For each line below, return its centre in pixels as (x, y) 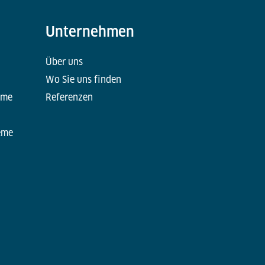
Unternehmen (90, 32)
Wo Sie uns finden (83, 80)
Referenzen (69, 98)
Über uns (64, 62)
